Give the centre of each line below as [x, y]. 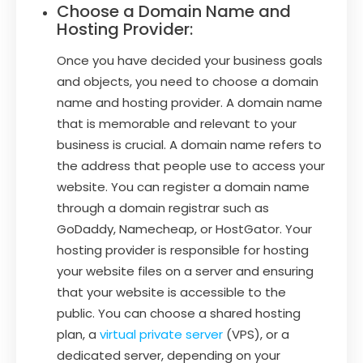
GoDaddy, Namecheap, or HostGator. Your [184, 228]
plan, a [78, 334]
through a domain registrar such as [163, 207]
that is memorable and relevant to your [177, 123]
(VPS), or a [256, 334]
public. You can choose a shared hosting [179, 313]
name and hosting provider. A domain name [190, 102]
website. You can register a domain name [183, 186]
